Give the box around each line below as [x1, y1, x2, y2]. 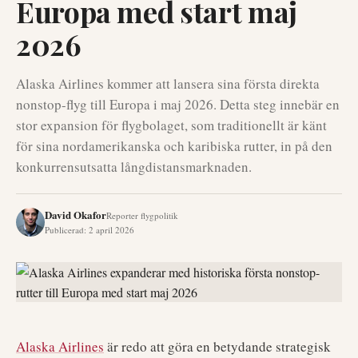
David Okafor [45, 207, 106, 222]
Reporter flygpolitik [106, 209, 178, 221]
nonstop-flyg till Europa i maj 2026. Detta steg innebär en [16, 95, 340, 113]
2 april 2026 [89, 224, 134, 236]
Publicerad [45, 224, 84, 236]
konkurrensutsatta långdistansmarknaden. [16, 157, 252, 176]
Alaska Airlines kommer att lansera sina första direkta [16, 74, 320, 93]
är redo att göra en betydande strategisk [104, 337, 331, 356]
